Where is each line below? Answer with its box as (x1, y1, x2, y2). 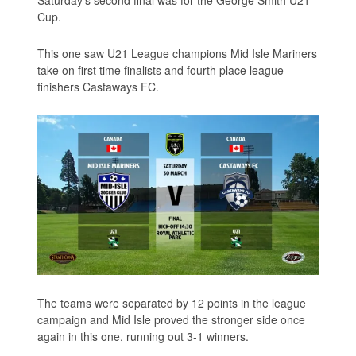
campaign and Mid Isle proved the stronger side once (37, 311, 306, 328)
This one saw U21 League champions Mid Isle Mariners (37, 44, 318, 61)
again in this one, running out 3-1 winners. (37, 328, 250, 345)
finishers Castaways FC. (37, 78, 160, 95)
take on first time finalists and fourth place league (37, 61, 284, 78)
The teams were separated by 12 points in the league (37, 295, 307, 311)
